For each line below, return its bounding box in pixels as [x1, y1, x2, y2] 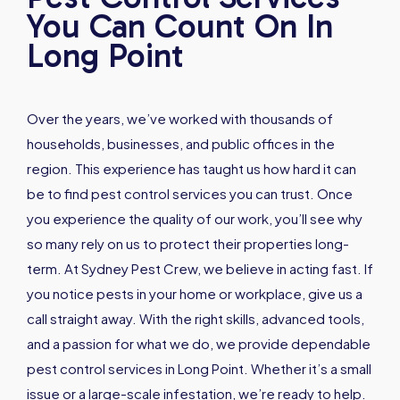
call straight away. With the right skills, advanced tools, [27, 310, 364, 328]
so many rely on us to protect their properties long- [27, 235, 349, 253]
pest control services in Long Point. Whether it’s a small [27, 360, 371, 378]
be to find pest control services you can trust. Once [27, 185, 353, 203]
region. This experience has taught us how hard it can [27, 160, 356, 178]
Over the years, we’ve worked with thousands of [27, 110, 333, 128]
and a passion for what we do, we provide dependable [27, 335, 371, 353]
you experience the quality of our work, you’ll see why [27, 210, 362, 228]
